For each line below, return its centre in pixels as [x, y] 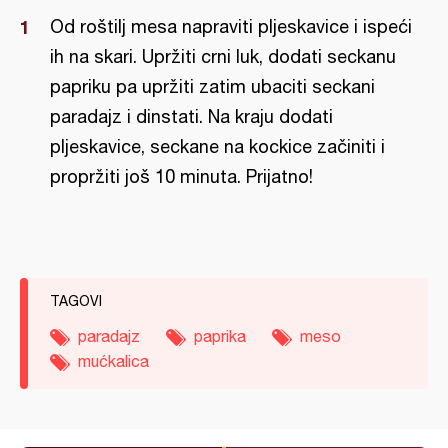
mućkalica [113, 361]
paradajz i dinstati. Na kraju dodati [191, 116]
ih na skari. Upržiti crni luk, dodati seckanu [223, 56]
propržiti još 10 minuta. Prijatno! [181, 176]
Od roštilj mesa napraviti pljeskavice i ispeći [231, 26]
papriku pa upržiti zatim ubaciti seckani [212, 86]
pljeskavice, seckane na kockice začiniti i [217, 146]
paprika [220, 336]
